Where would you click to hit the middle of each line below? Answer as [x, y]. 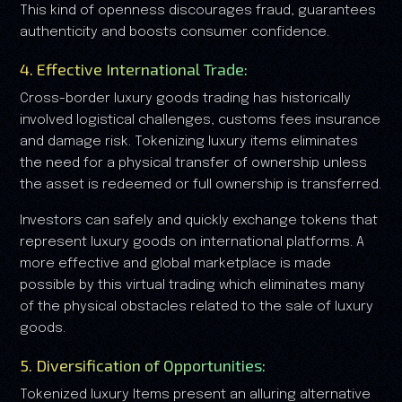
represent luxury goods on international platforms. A [192, 242]
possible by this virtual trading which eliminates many [192, 285]
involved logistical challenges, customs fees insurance [200, 120]
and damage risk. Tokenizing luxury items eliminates [189, 141]
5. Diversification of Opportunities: [143, 365]
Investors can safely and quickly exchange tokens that [199, 220]
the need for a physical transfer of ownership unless [193, 163]
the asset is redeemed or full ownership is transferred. [201, 184]
